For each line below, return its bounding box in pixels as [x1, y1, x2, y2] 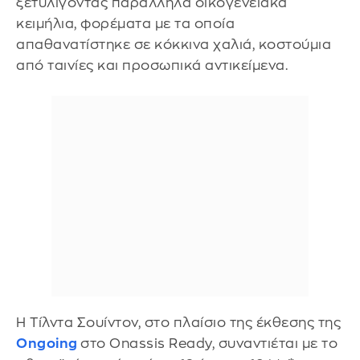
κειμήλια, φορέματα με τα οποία [16, 17, 235, 31]
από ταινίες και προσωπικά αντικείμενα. [16, 59, 288, 72]
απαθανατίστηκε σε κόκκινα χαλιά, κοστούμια [16, 38, 331, 51]
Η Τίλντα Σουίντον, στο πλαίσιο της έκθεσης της [16, 315, 341, 329]
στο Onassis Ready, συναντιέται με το [80, 336, 337, 350]
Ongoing [16, 336, 80, 350]
